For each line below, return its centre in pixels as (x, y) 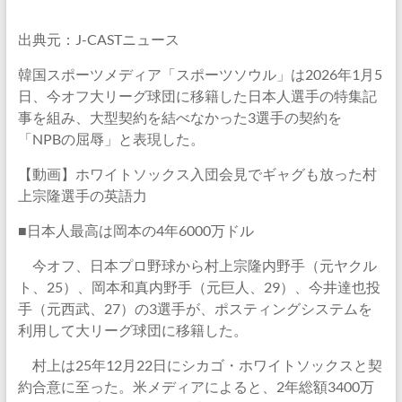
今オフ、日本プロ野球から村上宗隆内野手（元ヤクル (197, 265)
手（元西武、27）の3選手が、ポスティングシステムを (195, 308)
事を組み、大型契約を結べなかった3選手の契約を (179, 117)
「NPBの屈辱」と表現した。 (111, 139)
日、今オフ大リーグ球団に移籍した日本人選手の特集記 (197, 96)
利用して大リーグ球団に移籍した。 (132, 330)
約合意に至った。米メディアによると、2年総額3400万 (196, 386)
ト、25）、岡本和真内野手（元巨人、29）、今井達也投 (199, 287)
